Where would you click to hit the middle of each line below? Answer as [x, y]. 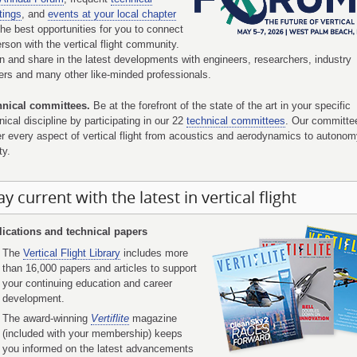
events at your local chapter [112, 14]
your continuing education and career [87, 283]
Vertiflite [110, 318]
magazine [153, 318]
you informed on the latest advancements [98, 349]
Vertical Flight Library [71, 253]
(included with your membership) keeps [92, 333]
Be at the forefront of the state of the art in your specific [220, 106]
